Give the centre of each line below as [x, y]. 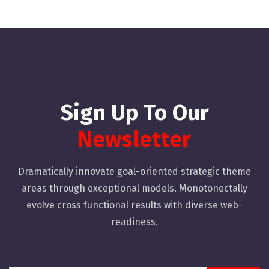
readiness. [134, 222]
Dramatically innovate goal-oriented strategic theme [134, 171]
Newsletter [134, 139]
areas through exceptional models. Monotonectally [134, 188]
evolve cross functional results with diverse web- [134, 205]
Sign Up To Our [134, 113]
